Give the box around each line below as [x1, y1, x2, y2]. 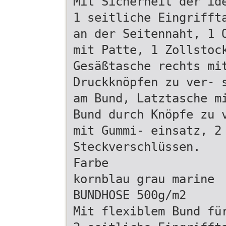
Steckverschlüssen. [73, 140, 200, 154]
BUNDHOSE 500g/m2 [73, 188, 186, 202]
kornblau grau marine [73, 172, 214, 186]
